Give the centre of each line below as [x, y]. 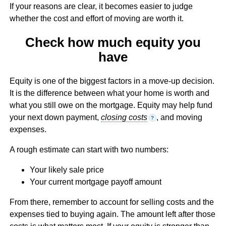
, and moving [179, 118]
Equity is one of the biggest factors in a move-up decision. [112, 81]
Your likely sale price [67, 170]
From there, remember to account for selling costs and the [111, 202]
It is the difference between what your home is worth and [109, 93]
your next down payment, [55, 118]
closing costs [124, 118]
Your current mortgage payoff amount [95, 182]
